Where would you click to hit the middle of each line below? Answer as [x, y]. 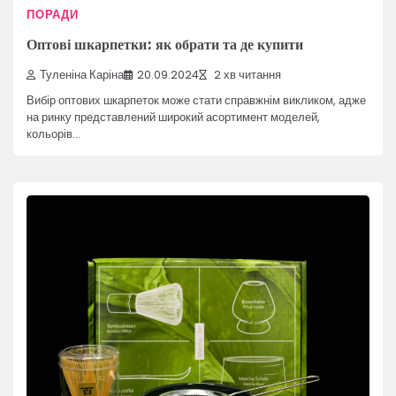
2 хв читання [246, 75]
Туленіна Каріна [82, 75]
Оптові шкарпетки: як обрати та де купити [165, 44]
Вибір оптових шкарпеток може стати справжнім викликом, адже [196, 101]
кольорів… [53, 134]
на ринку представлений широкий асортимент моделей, [173, 118]
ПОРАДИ [53, 14]
